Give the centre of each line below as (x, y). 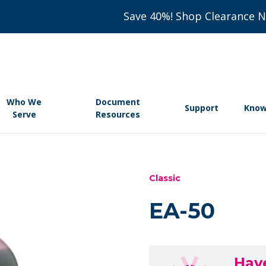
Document (118, 102)
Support (201, 108)
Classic (165, 178)
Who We (24, 102)
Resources (118, 114)
